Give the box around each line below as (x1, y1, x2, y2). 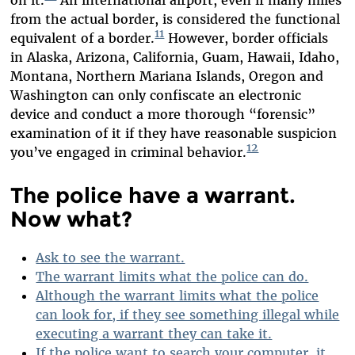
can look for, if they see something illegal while (36, 306, 340, 323)
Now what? (10, 205, 133, 232)
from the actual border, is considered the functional (10, 10, 341, 27)
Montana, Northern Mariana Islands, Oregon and (10, 67, 324, 84)
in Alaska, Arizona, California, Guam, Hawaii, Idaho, (10, 48, 340, 65)
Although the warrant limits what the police (36, 287, 319, 303)
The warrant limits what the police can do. (36, 268, 309, 284)
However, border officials (164, 29, 329, 46)
